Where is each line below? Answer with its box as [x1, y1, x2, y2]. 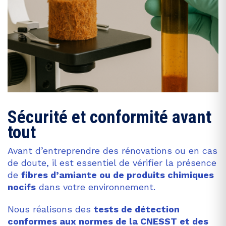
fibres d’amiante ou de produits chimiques [21, 169, 214, 180]
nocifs [8, 181, 36, 192]
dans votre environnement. [36, 181, 155, 192]
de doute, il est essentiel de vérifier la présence [8, 157, 216, 168]
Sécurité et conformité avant [8, 106, 211, 128]
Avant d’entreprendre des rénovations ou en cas [8, 145, 217, 156]
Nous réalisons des [8, 203, 94, 214]
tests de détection [94, 203, 180, 214]
